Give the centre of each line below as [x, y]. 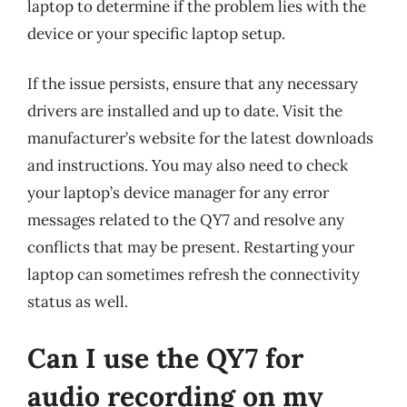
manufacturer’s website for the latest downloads [200, 138]
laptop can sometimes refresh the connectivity [194, 274]
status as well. [78, 302]
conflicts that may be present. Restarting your [191, 247]
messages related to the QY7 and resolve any [186, 220]
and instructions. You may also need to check [188, 165]
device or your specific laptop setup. [156, 33]
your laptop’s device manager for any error [178, 193]
